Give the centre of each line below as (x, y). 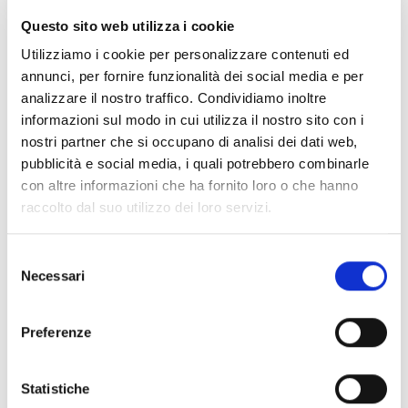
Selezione (36, 257)
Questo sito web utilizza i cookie (128, 25)
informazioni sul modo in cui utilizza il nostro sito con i (192, 120)
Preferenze (56, 331)
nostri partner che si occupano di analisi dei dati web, (189, 142)
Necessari (53, 275)
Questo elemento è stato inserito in (124, 294)
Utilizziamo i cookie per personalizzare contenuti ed (185, 55)
